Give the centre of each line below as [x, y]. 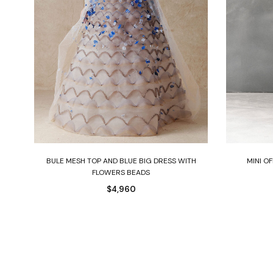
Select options [121, 153]
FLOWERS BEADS [121, 172]
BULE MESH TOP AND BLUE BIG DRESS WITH [121, 161]
